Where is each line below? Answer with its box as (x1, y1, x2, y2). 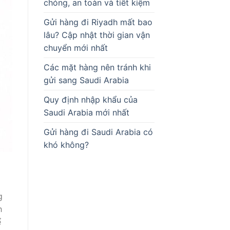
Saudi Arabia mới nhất (43, 107, 129, 118)
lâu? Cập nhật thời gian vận (43, 30, 150, 40)
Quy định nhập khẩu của (43, 94, 138, 105)
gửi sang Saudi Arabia (43, 75, 129, 85)
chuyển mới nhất (43, 43, 108, 53)
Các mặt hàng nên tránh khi (43, 62, 151, 72)
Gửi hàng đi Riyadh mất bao (43, 17, 152, 27)
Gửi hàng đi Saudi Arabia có (43, 127, 153, 137)
